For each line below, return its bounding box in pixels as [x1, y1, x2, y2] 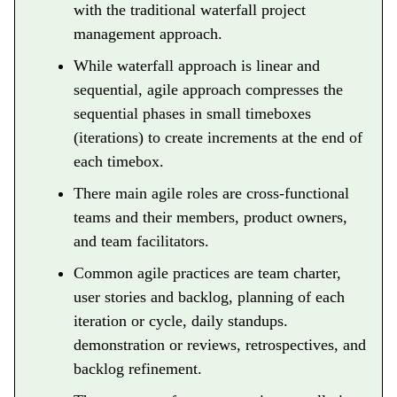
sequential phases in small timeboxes [73, 105, 311, 123]
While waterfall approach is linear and [73, 57, 320, 75]
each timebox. [73, 152, 164, 171]
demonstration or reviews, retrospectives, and [73, 336, 366, 354]
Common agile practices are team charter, [73, 264, 341, 283]
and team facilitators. [73, 232, 209, 251]
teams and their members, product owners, [73, 208, 347, 227]
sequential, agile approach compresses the [73, 81, 343, 99]
